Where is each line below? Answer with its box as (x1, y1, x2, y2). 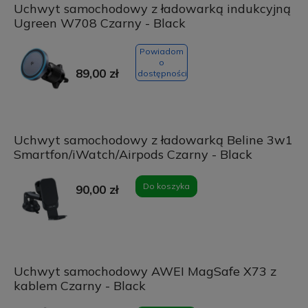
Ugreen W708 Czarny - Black (13, 15, 186, 32)
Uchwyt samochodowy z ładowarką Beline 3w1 (13, 132, 293, 148)
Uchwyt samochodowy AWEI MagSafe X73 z (13, 263, 276, 280)
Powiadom (139, 46, 184, 57)
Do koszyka (142, 181, 190, 192)
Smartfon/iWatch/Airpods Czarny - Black (13, 146, 252, 163)
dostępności (137, 68, 187, 79)
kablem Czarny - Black (13, 278, 146, 294)
